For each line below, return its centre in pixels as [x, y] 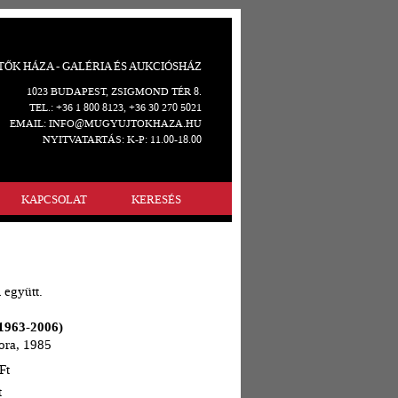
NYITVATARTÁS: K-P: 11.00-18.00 [122, 139]
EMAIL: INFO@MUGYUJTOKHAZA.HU [106, 123]
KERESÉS [156, 199]
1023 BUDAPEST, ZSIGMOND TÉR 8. [114, 92]
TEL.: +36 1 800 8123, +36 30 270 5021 [115, 107]
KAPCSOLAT [54, 199]
